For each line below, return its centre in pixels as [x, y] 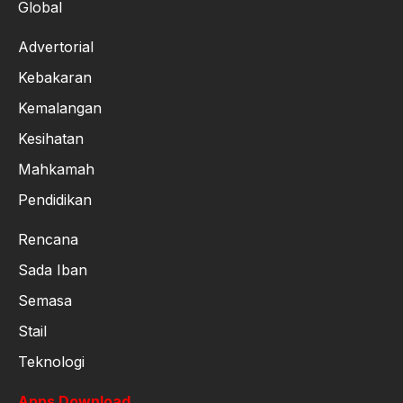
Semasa [45, 301]
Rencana [48, 240]
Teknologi [51, 362]
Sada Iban [53, 270]
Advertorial [56, 47]
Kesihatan [51, 139]
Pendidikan [55, 200]
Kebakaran [55, 78]
